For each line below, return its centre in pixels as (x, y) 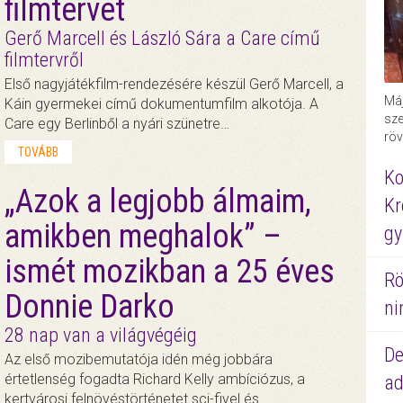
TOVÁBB (38, 152)
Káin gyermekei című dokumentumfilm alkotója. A (161, 103)
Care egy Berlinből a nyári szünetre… (116, 123)
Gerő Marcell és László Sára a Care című (162, 38)
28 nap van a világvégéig (100, 336)
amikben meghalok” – (143, 237)
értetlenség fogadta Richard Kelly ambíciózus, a (154, 380)
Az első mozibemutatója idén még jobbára (138, 360)
